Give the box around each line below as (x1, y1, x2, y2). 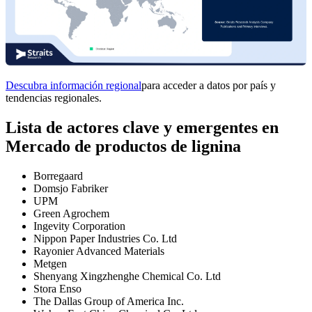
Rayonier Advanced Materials (33, 245, 164, 258)
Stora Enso (33, 283, 81, 295)
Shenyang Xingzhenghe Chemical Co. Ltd (33, 270, 221, 283)
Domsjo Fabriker (33, 182, 108, 195)
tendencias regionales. (6, 92, 102, 104)
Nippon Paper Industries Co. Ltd (33, 233, 177, 245)
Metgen (33, 258, 67, 270)
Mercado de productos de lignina (6, 137, 241, 156)
